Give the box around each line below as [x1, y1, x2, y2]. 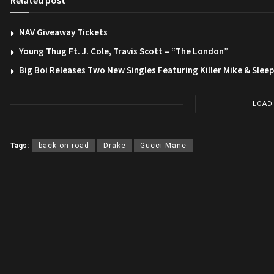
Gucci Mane [140, 141, 187, 150]
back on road [39, 141, 89, 150]
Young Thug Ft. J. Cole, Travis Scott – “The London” [19, 45, 228, 57]
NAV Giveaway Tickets [19, 26, 108, 39]
